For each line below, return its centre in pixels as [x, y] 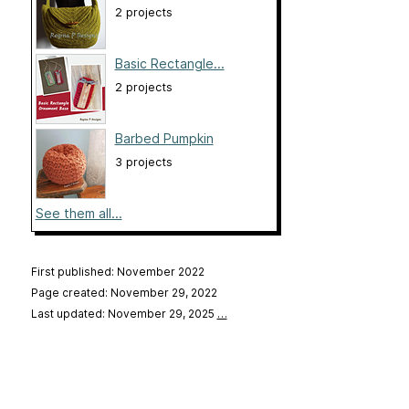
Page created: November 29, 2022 [124, 293]
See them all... [79, 214]
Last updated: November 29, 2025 [124, 314]
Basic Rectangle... [169, 64]
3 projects [143, 163]
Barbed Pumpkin [164, 139]
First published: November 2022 [117, 272]
